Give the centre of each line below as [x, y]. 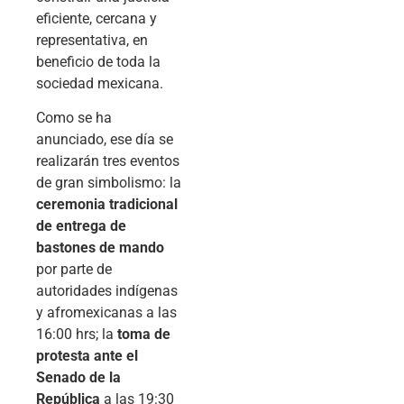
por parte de [74, 270]
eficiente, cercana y [96, 18]
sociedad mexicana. [100, 83]
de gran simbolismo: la [109, 183]
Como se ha [74, 118]
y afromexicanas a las [106, 313]
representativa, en [92, 40]
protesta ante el [87, 356]
